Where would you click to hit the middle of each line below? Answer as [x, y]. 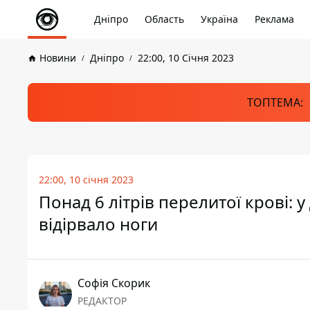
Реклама [274, 19]
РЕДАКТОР [102, 301]
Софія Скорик [114, 283]
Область [164, 19]
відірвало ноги [98, 224]
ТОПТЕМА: [275, 102]
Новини [58, 58]
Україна [219, 19]
